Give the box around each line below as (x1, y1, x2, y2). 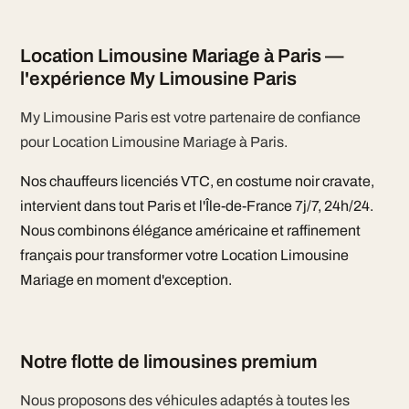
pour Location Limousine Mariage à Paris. (19, 134, 288, 150)
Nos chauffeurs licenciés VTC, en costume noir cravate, (19, 173, 374, 189)
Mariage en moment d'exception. (19, 272, 232, 288)
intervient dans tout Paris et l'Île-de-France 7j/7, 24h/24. (19, 198, 373, 214)
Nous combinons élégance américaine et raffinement (19, 223, 361, 238)
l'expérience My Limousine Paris (19, 68, 297, 89)
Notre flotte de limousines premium (19, 351, 318, 372)
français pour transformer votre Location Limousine (19, 247, 349, 263)
